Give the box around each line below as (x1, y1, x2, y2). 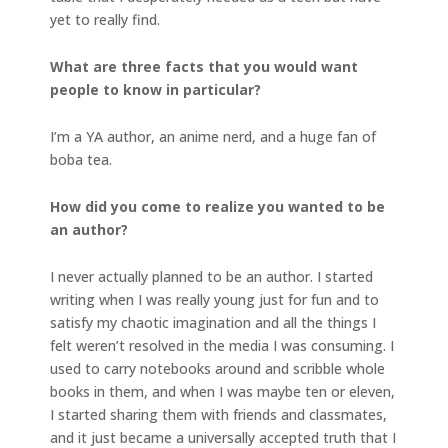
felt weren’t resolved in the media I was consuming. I (50, 335, 394, 355)
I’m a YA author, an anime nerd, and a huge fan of (50, 126, 376, 146)
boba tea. (50, 149, 112, 169)
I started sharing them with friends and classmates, (50, 404, 387, 424)
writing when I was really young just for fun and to (50, 289, 379, 309)
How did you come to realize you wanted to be (50, 196, 385, 216)
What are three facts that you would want (50, 56, 358, 76)
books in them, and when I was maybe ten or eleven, (50, 381, 395, 401)
